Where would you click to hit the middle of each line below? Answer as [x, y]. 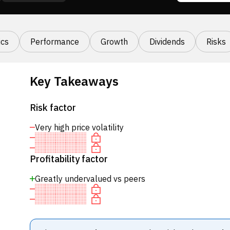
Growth [114, 42]
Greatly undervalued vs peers [90, 179]
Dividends [167, 42]
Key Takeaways [74, 81]
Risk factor [53, 108]
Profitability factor [69, 159]
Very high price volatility [79, 127]
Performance [55, 42]
